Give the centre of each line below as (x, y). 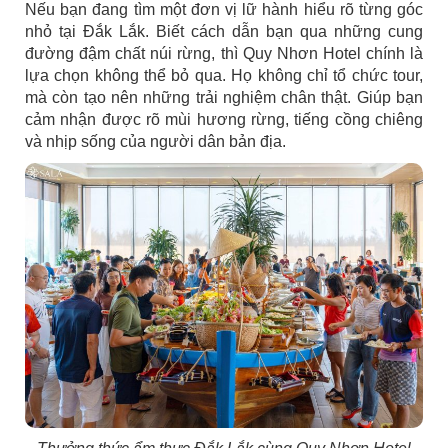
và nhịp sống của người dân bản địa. (157, 141)
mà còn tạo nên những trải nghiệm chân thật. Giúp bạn (224, 97)
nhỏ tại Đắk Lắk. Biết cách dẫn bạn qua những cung (224, 31)
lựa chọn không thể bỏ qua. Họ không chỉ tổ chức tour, (224, 75)
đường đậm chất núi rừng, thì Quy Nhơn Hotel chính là (224, 53)
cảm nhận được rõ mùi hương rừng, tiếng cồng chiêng (224, 119)
